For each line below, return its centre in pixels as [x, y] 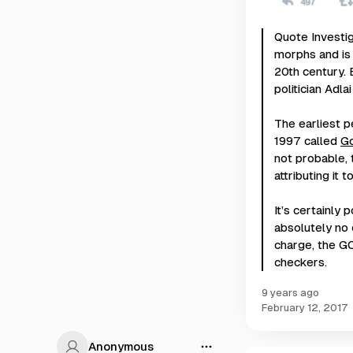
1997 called [307, 140]
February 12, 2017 [308, 307]
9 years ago [294, 292]
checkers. [301, 262]
